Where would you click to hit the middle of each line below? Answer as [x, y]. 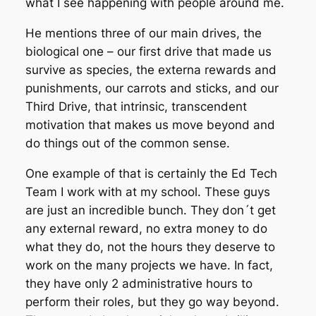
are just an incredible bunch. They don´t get [150, 210]
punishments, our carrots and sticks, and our [152, 89]
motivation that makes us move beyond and [150, 125]
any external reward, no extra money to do [146, 228]
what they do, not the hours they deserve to [150, 247]
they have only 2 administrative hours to [139, 283]
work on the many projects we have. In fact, [149, 265]
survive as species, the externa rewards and [151, 70]
